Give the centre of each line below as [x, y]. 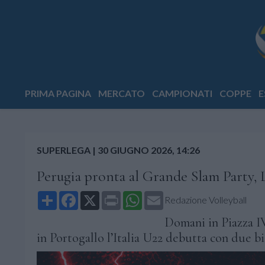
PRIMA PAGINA [58, 93]
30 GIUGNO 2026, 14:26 [149, 150]
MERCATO [122, 93]
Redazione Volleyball [206, 200]
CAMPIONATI [182, 93]
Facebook [99, 195]
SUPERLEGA [64, 150]
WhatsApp [164, 195]
